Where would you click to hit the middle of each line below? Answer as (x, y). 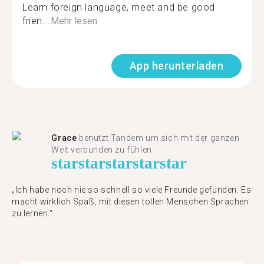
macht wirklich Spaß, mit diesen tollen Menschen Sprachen (131, 202)
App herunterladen (176, 66)
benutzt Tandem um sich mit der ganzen (158, 138)
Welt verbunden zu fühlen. (103, 150)
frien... (37, 21)
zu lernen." (32, 213)
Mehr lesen (74, 21)
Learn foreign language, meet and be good (119, 7)
